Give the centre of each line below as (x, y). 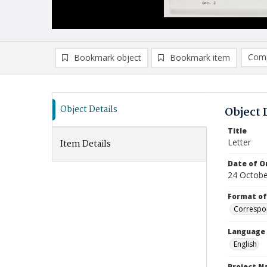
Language (246, 232)
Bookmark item (200, 58)
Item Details (86, 144)
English (245, 244)
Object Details (89, 110)
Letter (239, 142)
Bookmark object (108, 58)
